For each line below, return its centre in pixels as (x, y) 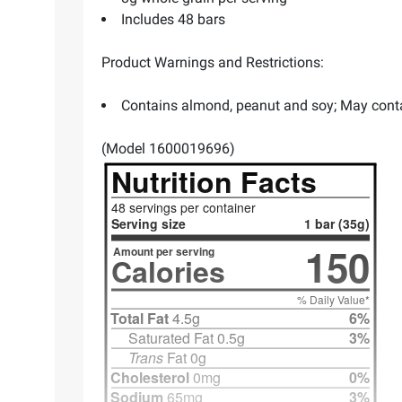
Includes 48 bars (173, 19)
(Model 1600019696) (168, 148)
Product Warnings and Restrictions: (213, 62)
